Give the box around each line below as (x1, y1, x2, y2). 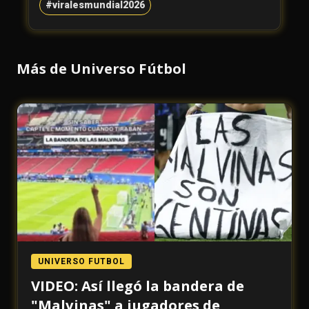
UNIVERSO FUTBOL (38, 257, 125, 267)
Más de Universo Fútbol (17, 59, 186, 79)
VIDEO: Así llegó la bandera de (31, 276, 244, 296)
